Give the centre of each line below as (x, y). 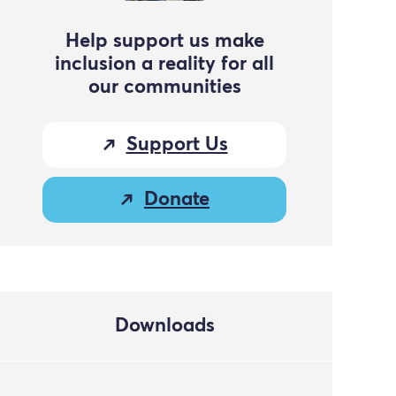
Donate (177, 200)
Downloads (164, 327)
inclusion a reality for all (164, 65)
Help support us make (164, 42)
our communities (164, 88)
